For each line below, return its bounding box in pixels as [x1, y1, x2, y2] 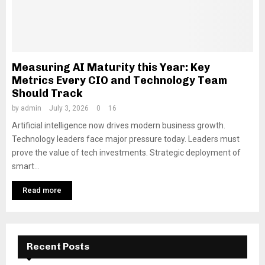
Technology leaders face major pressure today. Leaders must [12, 134, 240, 144]
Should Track [12, 87, 83, 100]
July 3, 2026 [49, 104, 89, 112]
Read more [22, 186, 62, 195]
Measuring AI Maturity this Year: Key [12, 61, 210, 74]
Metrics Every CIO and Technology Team [12, 74, 227, 87]
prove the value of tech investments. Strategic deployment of [12, 148, 241, 157]
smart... [12, 161, 40, 171]
